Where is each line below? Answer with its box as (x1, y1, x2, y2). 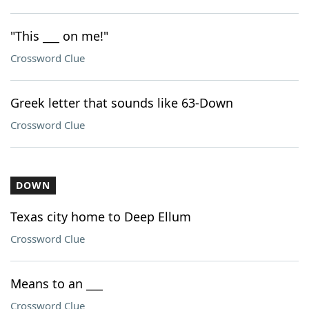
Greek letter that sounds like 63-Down (10, 94, 233, 111)
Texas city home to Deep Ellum (10, 208, 191, 225)
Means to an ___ (10, 275, 103, 292)
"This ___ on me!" (10, 28, 108, 44)
